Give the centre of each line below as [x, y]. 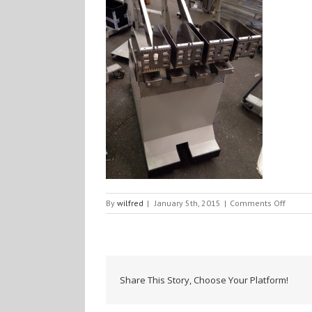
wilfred [130, 203]
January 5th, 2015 [188, 203]
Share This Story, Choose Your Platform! [204, 280]
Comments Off [258, 203]
